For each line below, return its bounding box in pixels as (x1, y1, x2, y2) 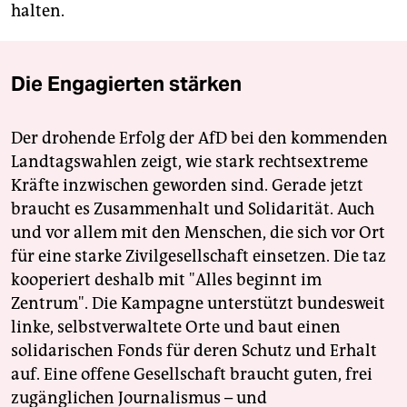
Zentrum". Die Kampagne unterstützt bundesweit (11, 293, 385, 314)
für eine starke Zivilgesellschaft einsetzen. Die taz (11, 246, 386, 267)
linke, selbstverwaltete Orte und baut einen (11, 317, 341, 338)
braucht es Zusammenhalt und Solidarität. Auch (11, 199, 374, 220)
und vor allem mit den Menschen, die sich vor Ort (11, 223, 385, 243)
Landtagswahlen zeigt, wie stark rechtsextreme (11, 152, 368, 173)
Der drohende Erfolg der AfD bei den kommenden (11, 128, 388, 149)
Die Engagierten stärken (11, 71, 242, 97)
